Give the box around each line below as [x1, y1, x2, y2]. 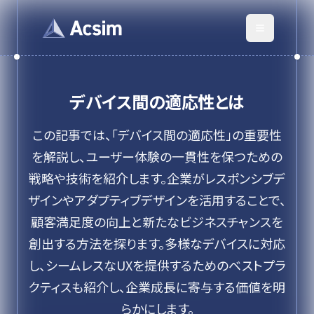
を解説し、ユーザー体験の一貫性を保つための [32, 147, 282, 165]
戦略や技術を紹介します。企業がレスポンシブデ [29, 169, 285, 187]
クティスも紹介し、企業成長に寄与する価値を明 [29, 278, 285, 296]
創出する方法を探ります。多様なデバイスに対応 [29, 234, 285, 252]
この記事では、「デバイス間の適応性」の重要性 [32, 125, 282, 144]
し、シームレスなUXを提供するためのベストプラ [28, 256, 286, 274]
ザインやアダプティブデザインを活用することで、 [28, 191, 286, 209]
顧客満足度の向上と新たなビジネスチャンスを [31, 212, 283, 231]
